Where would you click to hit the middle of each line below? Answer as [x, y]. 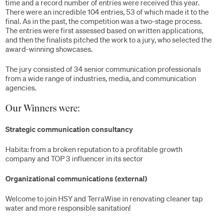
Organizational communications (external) [76, 178]
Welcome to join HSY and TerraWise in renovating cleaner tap [104, 198]
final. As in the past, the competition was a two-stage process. [104, 21]
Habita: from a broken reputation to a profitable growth [94, 149]
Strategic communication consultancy [69, 129]
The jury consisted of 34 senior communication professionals [103, 69]
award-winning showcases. [49, 49]
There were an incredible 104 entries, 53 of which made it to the [107, 12]
